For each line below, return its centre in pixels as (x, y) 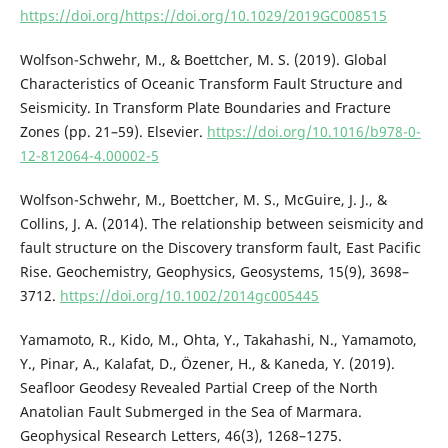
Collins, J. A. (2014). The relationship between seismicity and (221, 223)
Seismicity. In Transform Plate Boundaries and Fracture (205, 107)
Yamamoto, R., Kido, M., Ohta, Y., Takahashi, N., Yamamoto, (218, 340)
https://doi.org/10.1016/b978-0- (313, 131)
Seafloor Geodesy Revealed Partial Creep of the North (198, 388)
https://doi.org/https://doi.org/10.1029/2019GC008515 (203, 15)
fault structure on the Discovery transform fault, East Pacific (220, 247)
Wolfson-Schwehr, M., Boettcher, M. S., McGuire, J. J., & (203, 199)
